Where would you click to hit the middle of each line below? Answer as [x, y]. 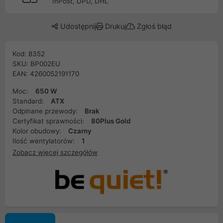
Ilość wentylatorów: [45, 141]
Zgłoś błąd [153, 26]
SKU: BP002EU [36, 64]
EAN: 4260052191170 [46, 74]
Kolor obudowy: [38, 131]
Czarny [80, 131]
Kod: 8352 [29, 54]
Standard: [29, 101]
